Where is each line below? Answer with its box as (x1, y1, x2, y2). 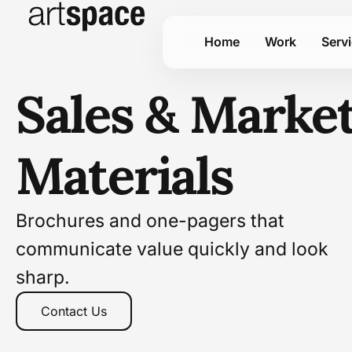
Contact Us (41, 303, 107, 319)
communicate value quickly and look (16, 238, 328, 260)
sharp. (16, 266, 70, 288)
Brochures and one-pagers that (16, 210, 284, 232)
